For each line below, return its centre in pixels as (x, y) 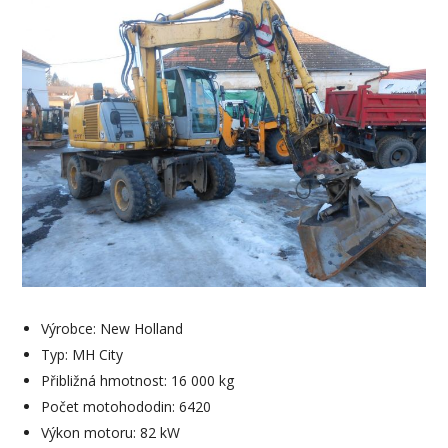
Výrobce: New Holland (111, 329)
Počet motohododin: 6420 (125, 407)
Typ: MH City (81, 355)
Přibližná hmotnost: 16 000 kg (137, 381)
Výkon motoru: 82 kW (110, 433)
